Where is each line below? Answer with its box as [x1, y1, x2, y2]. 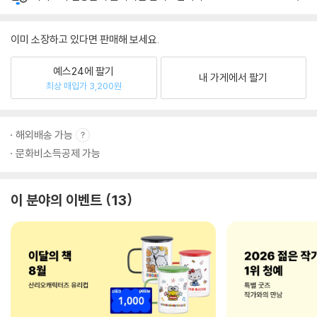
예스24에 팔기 [53, 64, 115, 78]
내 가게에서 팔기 [199, 71, 268, 84]
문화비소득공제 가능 [16, 146, 100, 160]
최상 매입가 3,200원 [45, 79, 122, 91]
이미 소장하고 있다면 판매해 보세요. [11, 33, 159, 46]
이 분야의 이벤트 [11, 191, 102, 209]
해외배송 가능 [16, 128, 73, 142]
